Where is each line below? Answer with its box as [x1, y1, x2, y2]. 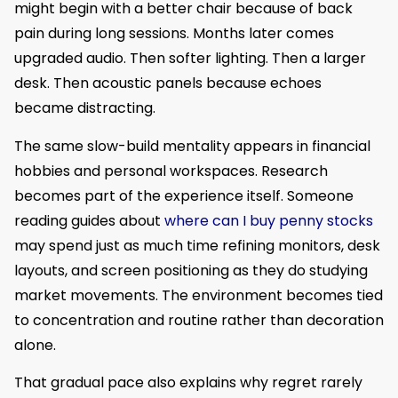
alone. [14, 334, 56, 355]
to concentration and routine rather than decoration [14, 309, 384, 330]
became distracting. [14, 98, 155, 119]
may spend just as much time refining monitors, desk [14, 235, 380, 256]
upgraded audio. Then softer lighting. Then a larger [14, 48, 366, 69]
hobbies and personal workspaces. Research [14, 160, 328, 181]
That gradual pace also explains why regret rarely [14, 371, 362, 393]
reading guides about [14, 210, 161, 231]
